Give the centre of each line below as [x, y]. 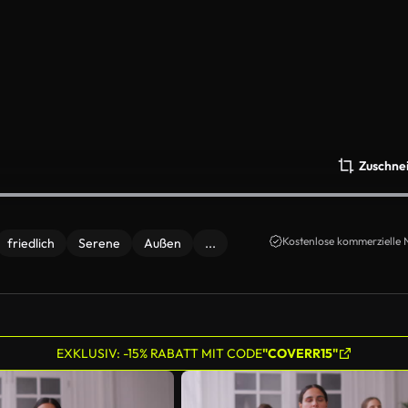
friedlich [31, 243]
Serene [99, 243]
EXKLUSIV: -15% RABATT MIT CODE [159, 353]
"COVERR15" [300, 353]
